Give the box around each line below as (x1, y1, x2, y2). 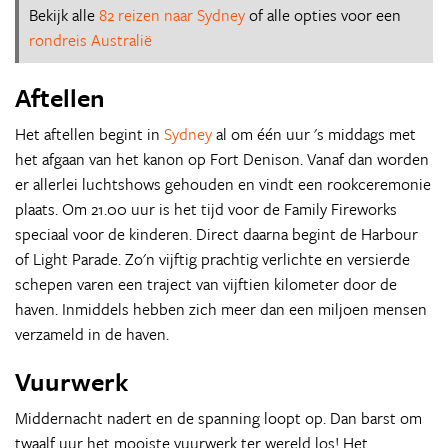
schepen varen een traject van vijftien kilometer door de (15, 272, 397, 296)
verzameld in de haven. (15, 322, 169, 346)
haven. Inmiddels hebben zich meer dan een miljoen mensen (15, 297, 427, 321)
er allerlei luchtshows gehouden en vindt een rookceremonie (15, 172, 431, 196)
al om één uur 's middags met (212, 122, 416, 146)
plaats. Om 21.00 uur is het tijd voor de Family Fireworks (15, 197, 397, 221)
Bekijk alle (29, 3, 99, 27)
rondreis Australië (29, 28, 152, 52)
